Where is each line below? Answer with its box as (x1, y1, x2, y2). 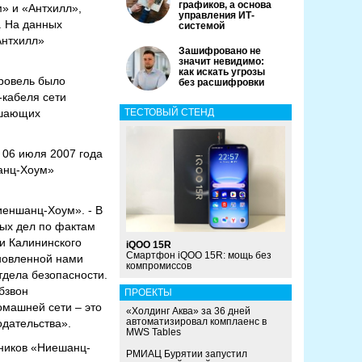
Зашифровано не (179, 45, 261, 57)
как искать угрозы (179, 66, 265, 78)
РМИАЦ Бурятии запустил (126, 348, 247, 360)
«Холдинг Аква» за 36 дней (126, 305, 250, 318)
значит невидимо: (179, 56, 264, 67)
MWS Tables (126, 326, 181, 339)
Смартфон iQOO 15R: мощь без (126, 250, 271, 262)
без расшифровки (179, 77, 264, 88)
